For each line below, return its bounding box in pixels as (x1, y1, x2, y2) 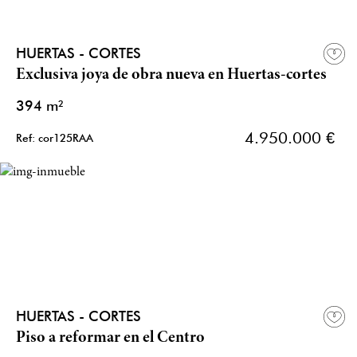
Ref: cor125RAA (16, 131, 93, 145)
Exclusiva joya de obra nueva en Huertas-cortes (16, 67, 327, 84)
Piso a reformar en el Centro (16, 330, 205, 347)
